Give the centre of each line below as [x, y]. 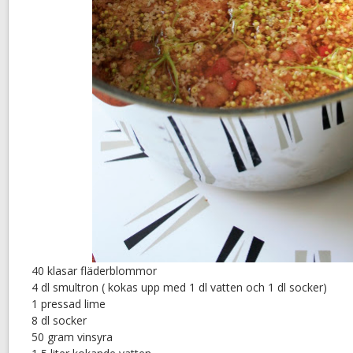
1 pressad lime [69, 304]
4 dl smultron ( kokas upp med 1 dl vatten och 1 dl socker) [179, 288]
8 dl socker [59, 321]
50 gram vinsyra [72, 337]
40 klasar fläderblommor [94, 271]
